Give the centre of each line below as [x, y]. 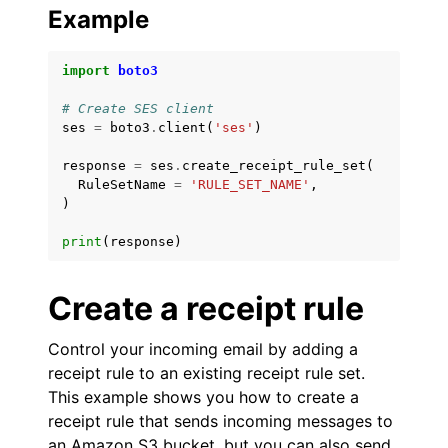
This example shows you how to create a [203, 397]
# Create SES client [138, 108]
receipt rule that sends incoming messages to [220, 421]
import [86, 70]
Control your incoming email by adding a [203, 349]
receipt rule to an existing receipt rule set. [206, 373]
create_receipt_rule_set [274, 165]
